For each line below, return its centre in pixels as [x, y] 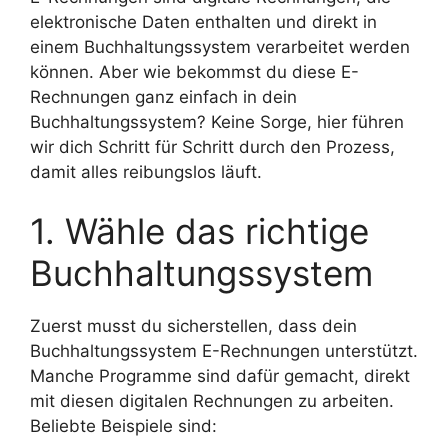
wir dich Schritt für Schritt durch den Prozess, [212, 146]
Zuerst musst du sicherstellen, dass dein [193, 326]
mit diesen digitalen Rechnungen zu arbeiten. [212, 401]
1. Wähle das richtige [199, 231]
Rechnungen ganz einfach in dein [163, 96]
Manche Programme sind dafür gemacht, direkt [220, 376]
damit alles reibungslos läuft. [146, 171]
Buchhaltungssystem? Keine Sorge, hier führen [217, 121]
